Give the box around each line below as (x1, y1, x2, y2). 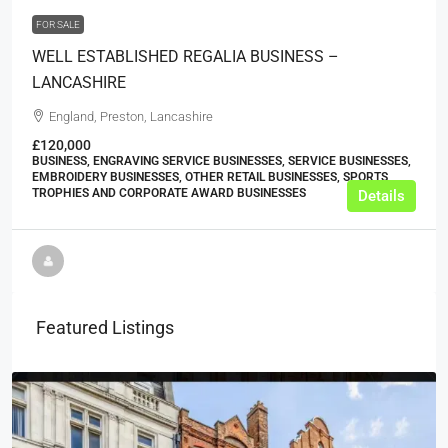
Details (358, 187, 405, 205)
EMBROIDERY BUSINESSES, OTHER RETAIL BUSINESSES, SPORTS (32, 170, 388, 184)
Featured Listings (36, 317, 174, 338)
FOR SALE (36, 19, 80, 30)
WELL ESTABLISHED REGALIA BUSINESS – (32, 47, 339, 66)
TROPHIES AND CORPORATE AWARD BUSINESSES (32, 186, 306, 200)
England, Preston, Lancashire (49, 109, 213, 124)
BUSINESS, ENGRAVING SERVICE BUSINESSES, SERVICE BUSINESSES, (32, 154, 411, 168)
